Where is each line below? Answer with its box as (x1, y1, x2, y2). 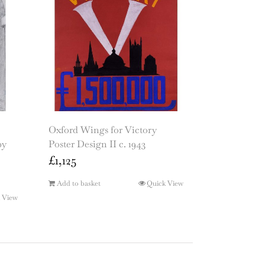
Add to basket (57, 179, 101, 189)
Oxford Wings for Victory (49, 124, 157, 137)
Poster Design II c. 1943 (49, 138, 146, 151)
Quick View (147, 179, 183, 189)
